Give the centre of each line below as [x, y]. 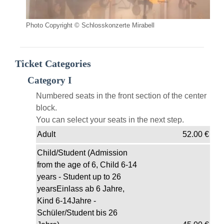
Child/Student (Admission [82, 153]
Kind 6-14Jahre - [66, 201]
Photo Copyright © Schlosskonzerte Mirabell [90, 25]
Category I [49, 80]
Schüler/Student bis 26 [77, 213]
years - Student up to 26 [79, 177]
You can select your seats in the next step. [110, 120]
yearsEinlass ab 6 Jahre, [81, 189]
